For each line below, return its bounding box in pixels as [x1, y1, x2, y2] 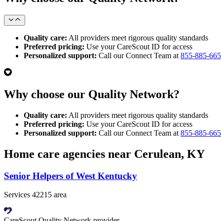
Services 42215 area [4, 190, 67, 199]
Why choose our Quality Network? [4, 87, 180, 101]
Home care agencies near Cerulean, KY [4, 147, 205, 160]
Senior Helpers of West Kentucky [4, 170, 137, 181]
